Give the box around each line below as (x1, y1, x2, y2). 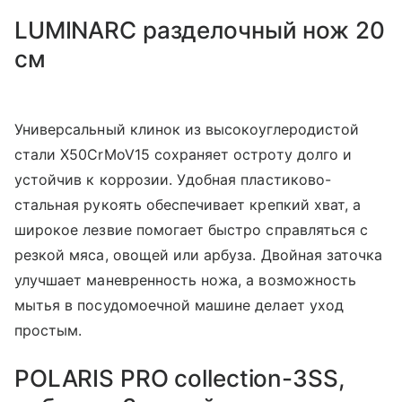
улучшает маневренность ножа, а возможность (14, 271, 357, 290)
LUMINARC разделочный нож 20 (14, 16, 385, 45)
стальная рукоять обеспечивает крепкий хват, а (14, 196, 362, 214)
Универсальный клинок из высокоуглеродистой (14, 120, 360, 139)
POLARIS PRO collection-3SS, (14, 364, 345, 393)
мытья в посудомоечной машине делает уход (14, 296, 344, 315)
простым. (14, 321, 87, 340)
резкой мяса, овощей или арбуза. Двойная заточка (14, 246, 383, 265)
